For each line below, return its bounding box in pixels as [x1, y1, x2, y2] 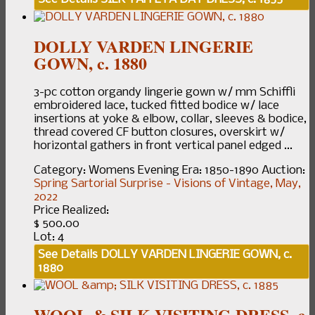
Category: [34, 164, 89, 178]
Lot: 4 [34, 231, 64, 245]
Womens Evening [89, 164, 179, 178]
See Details [38, 248, 98, 262]
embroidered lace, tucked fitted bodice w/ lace [34, 99, 279, 113]
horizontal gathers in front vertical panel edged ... [34, 139, 292, 153]
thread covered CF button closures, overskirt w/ [34, 126, 285, 140]
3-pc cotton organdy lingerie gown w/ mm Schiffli [34, 86, 295, 100]
